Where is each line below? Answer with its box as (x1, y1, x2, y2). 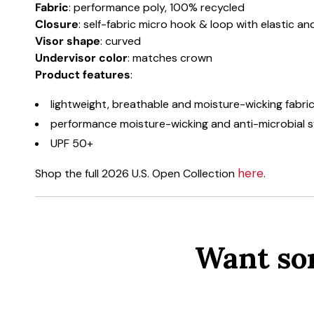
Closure (35, 17, 78, 32)
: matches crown (128, 50, 212, 66)
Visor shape (35, 34, 100, 49)
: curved (100, 34, 141, 49)
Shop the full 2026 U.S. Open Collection (35, 166, 238, 182)
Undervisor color (35, 50, 128, 66)
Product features (35, 67, 130, 83)
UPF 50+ (50, 136, 93, 151)
